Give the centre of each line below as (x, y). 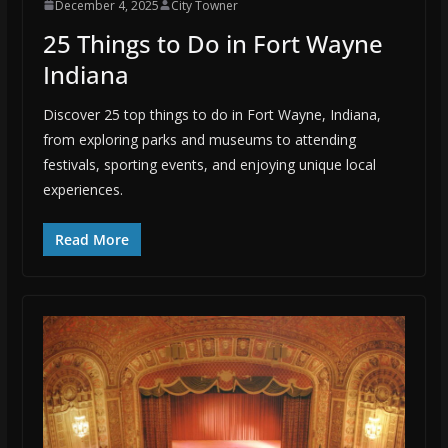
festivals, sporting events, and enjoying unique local (209, 164)
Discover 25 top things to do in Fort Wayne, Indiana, (211, 114)
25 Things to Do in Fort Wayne (212, 43)
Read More (91, 239)
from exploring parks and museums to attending (199, 139)
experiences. (82, 189)
